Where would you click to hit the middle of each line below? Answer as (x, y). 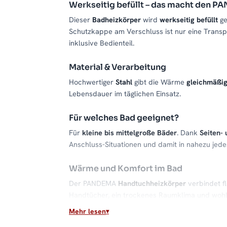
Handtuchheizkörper (152, 183)
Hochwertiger (92, 82)
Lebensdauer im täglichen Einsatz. (125, 94)
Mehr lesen (87, 212)
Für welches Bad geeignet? (124, 118)
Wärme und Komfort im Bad (126, 169)
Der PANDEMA (93, 183)
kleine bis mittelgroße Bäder (129, 133)
